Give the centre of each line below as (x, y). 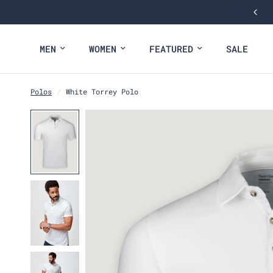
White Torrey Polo (102, 91)
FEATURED (171, 49)
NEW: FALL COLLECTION (105, 12)
